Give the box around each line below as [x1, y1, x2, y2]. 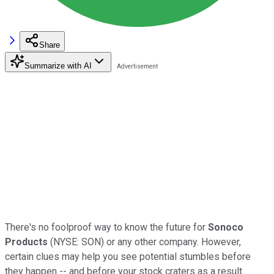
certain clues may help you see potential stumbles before [5, 250, 251, 262]
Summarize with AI [24, 61, 92, 70]
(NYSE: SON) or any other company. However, [48, 235, 241, 248]
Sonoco [208, 221, 243, 233]
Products [5, 235, 48, 248]
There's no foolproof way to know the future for [5, 221, 208, 233]
